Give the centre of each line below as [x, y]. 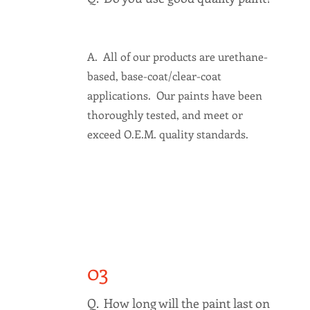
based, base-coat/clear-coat [154, 76]
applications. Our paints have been [174, 95]
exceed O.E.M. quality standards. [167, 134]
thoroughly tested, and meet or [165, 115]
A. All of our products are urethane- [177, 56]
